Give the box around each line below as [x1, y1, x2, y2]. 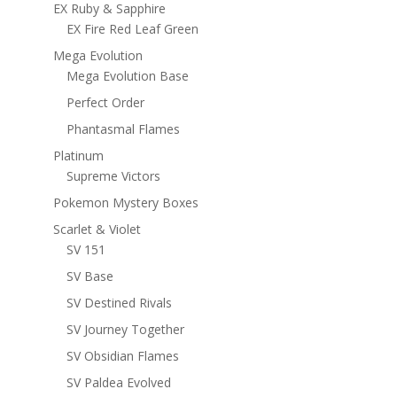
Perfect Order [66, 93, 144, 111]
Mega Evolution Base [66, 66, 189, 84]
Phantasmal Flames [66, 120, 180, 137]
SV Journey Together [66, 320, 184, 338]
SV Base [66, 267, 113, 284]
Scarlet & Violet [52, 220, 141, 237]
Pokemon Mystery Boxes [52, 193, 198, 211]
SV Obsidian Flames [66, 346, 179, 364]
